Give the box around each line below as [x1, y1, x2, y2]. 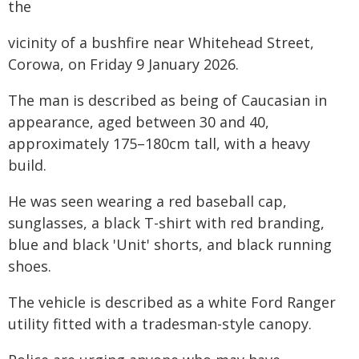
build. [8, 155, 46, 175]
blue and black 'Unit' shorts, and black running [8, 235, 332, 254]
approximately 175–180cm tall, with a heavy [8, 134, 310, 153]
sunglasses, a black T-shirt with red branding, [8, 213, 325, 232]
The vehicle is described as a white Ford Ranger [8, 292, 336, 312]
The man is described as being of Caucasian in [8, 91, 327, 110]
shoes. [8, 256, 51, 276]
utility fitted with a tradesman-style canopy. [8, 314, 312, 333]
